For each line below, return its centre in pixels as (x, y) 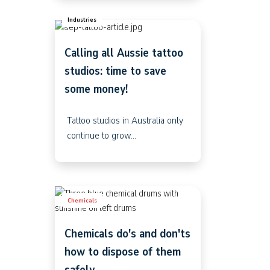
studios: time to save (115, 71)
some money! (96, 89)
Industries (82, 19)
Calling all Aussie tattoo (124, 52)
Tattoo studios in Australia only (125, 120)
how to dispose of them (122, 251)
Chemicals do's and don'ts (127, 233)
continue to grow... (101, 135)
